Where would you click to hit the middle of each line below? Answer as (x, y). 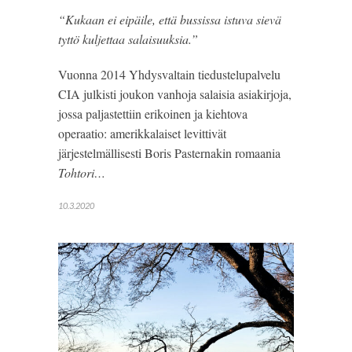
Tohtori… (82, 172)
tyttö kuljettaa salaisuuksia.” (128, 38)
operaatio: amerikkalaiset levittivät (142, 133)
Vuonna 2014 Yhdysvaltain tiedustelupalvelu (169, 74)
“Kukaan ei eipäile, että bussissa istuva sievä (170, 19)
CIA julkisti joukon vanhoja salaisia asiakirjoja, (175, 93)
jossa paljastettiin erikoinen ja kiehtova (153, 113)
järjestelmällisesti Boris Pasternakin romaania (169, 152)
